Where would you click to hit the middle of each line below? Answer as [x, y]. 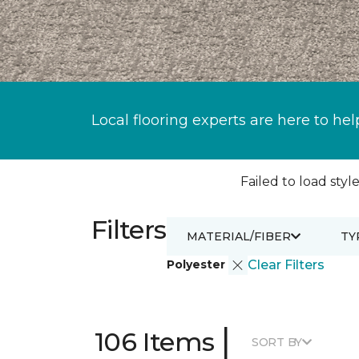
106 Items [155, 342]
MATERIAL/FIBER [238, 236]
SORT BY [277, 342]
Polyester [197, 264]
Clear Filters [286, 265]
